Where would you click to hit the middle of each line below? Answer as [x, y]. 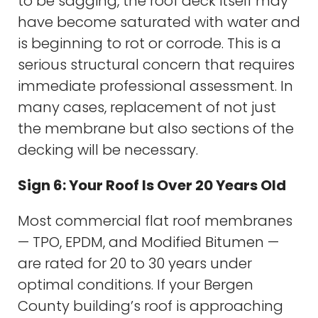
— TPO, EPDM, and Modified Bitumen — [148, 242]
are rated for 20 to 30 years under [135, 263]
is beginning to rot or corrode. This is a [149, 43]
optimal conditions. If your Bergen [136, 284]
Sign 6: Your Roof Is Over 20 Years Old [152, 185]
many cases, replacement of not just [147, 107]
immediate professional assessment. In [155, 86]
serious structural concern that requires [156, 64]
